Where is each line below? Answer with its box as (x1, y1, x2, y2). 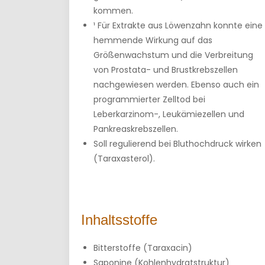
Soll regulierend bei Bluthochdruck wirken (93, 138, 261, 150)
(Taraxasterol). (93, 153, 155, 164)
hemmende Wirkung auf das (93, 34, 212, 46)
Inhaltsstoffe (81, 212, 157, 228)
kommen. (93, 5, 133, 17)
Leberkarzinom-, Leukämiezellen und (93, 108, 244, 120)
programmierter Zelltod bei (93, 93, 205, 105)
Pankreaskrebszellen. (93, 123, 180, 135)
